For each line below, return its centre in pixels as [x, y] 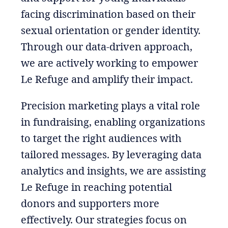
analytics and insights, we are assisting [113, 170]
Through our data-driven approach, [106, 46]
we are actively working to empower [109, 63]
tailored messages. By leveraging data [111, 154]
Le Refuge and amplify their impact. [107, 79]
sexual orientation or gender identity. [110, 30]
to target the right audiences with [101, 138]
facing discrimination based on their [108, 14]
